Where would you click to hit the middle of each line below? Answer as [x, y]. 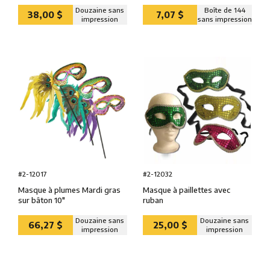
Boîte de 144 [224, 10]
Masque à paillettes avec [186, 190]
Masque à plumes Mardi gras [69, 190]
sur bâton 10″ [42, 200]
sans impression [224, 19]
